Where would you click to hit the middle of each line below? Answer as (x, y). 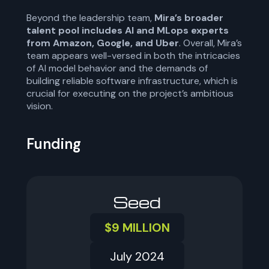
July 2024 (137, 256)
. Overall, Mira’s (210, 43)
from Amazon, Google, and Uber (103, 43)
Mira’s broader (189, 18)
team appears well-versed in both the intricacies (133, 56)
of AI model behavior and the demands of (117, 68)
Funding (54, 144)
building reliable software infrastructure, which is (132, 81)
